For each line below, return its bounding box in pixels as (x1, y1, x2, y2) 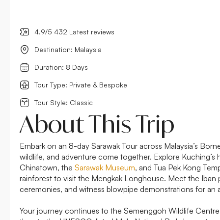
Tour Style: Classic (34, 98, 93, 107)
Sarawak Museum (75, 162, 135, 172)
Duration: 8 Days (34, 62, 88, 71)
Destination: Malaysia (34, 45, 102, 54)
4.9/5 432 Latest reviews (34, 27, 114, 36)
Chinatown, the (20, 162, 75, 172)
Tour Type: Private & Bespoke (34, 80, 127, 89)
